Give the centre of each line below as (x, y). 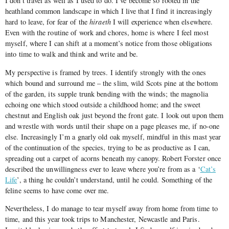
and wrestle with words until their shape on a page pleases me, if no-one (112, 126)
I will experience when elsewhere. (162, 22)
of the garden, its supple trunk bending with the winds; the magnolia (107, 94)
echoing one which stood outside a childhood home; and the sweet (103, 104)
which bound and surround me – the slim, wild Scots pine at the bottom (111, 83)
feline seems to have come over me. (57, 190)
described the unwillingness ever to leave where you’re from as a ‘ (103, 169)
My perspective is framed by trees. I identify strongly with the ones (106, 72)
